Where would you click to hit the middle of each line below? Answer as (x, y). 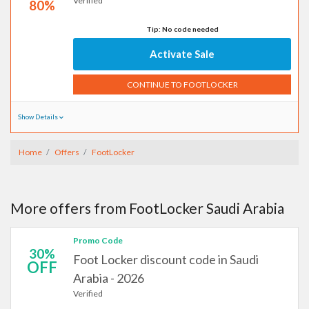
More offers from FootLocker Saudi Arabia (147, 208)
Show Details (39, 117)
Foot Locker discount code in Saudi (166, 259)
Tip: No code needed (182, 29)
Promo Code (98, 240)
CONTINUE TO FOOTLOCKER (182, 84)
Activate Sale (182, 54)
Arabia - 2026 (109, 278)
